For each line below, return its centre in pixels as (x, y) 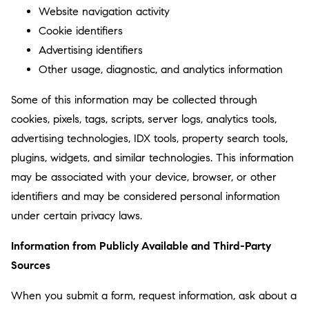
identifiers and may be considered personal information (146, 196)
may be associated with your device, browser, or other (144, 177)
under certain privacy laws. (77, 216)
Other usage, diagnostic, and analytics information (161, 69)
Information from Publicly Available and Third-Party (141, 246)
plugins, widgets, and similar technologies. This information (152, 158)
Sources (31, 265)
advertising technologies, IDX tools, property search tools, (149, 138)
